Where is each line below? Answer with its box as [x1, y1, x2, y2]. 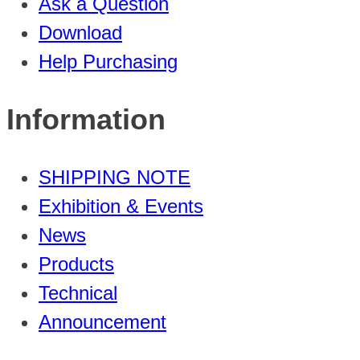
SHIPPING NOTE [39, 166, 190, 188]
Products [39, 252, 114, 275]
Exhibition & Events [39, 194, 203, 217]
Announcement [39, 310, 166, 333]
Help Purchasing [39, 50, 178, 72]
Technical [39, 281, 117, 304]
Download [39, 21, 122, 43]
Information [6, 102, 166, 136]
